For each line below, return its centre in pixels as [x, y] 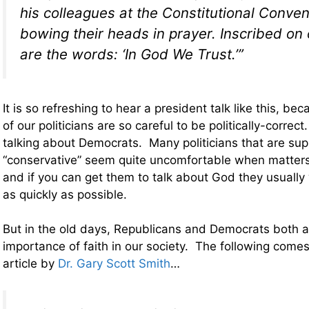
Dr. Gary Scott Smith [114, 264]
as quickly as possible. [65, 194]
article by [30, 264]
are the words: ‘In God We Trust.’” [132, 54]
